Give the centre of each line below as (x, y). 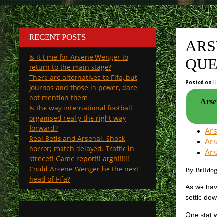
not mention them (58, 98)
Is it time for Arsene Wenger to (79, 57)
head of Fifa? (50, 179)
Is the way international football (81, 108)
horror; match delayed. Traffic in (82, 148)
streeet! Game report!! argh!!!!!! (79, 159)
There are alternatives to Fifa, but (83, 77)
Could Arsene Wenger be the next (84, 169)
